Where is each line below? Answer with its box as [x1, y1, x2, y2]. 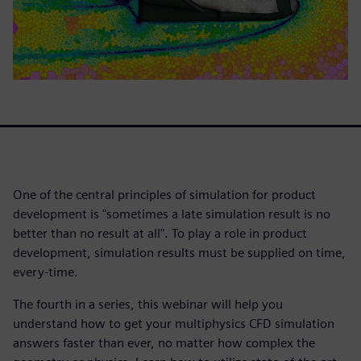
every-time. [13, 263, 78, 280]
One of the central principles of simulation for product [13, 186, 316, 202]
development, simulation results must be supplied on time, [13, 244, 346, 260]
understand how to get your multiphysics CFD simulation [13, 315, 334, 331]
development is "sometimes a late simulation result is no [13, 205, 330, 222]
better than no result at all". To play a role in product [13, 225, 307, 241]
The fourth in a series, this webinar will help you [13, 296, 283, 312]
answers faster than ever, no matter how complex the [13, 334, 315, 351]
